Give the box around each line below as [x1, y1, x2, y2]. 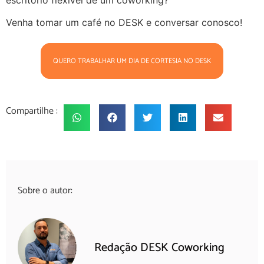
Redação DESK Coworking [94, 238, 225, 258]
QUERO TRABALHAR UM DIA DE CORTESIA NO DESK [53, 55, 211, 67]
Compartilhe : [6, 103, 58, 120]
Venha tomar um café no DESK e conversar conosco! [6, 16, 242, 29]
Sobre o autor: [18, 182, 72, 199]
